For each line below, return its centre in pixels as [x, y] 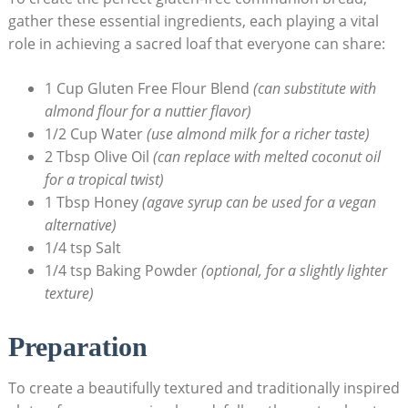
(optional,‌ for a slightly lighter [294, 270]
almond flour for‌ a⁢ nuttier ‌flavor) [148, 111]
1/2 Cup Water [95, 133]
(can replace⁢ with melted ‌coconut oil [266, 156]
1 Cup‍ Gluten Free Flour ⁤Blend [148, 88]
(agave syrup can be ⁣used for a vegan [259, 202]
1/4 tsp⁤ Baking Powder [122, 270]
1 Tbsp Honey [93, 202]
